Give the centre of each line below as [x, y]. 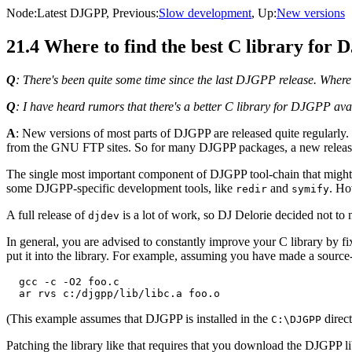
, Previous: [132, 13]
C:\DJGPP [296, 319]
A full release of [47, 214]
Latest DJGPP [71, 13]
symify [310, 189]
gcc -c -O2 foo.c [63, 281]
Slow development [205, 13]
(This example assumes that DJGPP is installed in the [139, 318]
